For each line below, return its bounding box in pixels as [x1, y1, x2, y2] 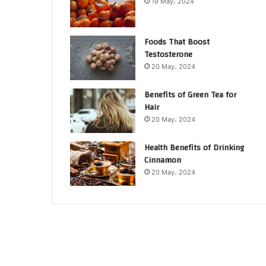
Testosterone [144, 47, 192, 62]
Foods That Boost [144, 34, 210, 50]
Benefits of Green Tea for [144, 87, 236, 103]
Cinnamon [144, 153, 181, 168]
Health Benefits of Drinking [144, 140, 244, 156]
